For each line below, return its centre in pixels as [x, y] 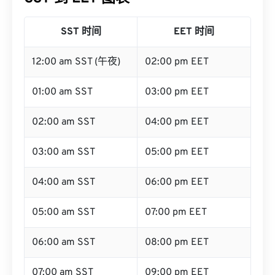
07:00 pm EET [176, 212]
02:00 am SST [64, 122]
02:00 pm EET [177, 62]
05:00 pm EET [177, 152]
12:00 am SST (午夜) [76, 62]
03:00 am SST [64, 152]
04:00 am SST [64, 182]
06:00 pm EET [177, 182]
